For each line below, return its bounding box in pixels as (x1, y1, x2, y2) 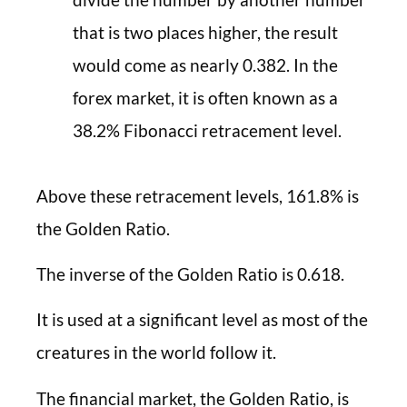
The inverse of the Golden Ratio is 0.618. (36, 263, 344, 285)
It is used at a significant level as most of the (36, 309, 368, 331)
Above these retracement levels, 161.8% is (36, 184, 359, 206)
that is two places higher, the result (73, 21, 338, 43)
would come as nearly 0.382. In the (73, 54, 338, 75)
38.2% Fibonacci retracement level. (73, 119, 342, 141)
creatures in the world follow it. (36, 342, 276, 363)
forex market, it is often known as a (73, 86, 338, 108)
